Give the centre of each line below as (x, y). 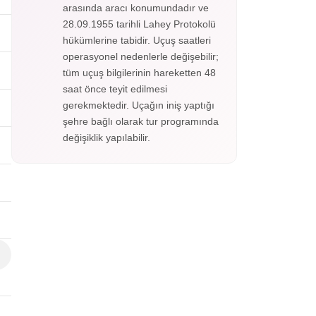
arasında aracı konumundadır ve (136, 8)
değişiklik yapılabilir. (107, 138)
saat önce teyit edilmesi (115, 89)
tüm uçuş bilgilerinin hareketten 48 (139, 73)
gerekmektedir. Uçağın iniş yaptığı (139, 105)
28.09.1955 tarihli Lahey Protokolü (139, 24)
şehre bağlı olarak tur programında (141, 121)
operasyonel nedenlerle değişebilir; (141, 56)
